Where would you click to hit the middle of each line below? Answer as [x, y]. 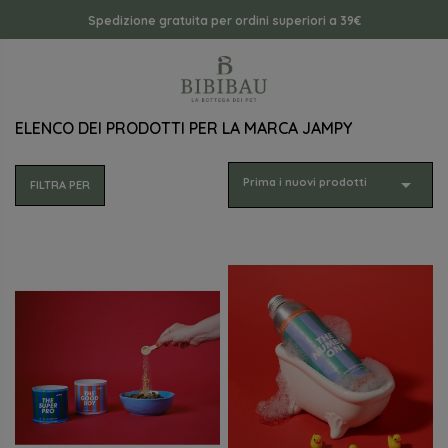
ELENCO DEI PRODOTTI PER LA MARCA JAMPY [183, 128]
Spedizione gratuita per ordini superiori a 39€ [224, 20]
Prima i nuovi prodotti [305, 182]
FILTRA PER [60, 184]
